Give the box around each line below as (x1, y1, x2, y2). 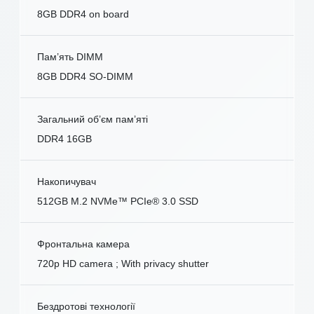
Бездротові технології (37, 301, 135, 313)
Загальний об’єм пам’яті (37, 114, 148, 125)
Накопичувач (37, 176, 96, 188)
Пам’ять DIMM (37, 51, 103, 63)
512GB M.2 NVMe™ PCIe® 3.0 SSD (37, 196, 198, 207)
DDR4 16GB (37, 133, 92, 145)
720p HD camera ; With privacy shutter (37, 258, 209, 270)
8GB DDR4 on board (37, 8, 129, 20)
